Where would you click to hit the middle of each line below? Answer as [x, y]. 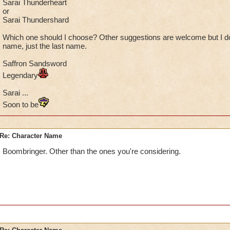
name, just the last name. [44, 46]
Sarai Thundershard [35, 20]
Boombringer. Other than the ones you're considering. [91, 151]
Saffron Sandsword [34, 63]
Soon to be [20, 104]
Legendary [20, 75]
